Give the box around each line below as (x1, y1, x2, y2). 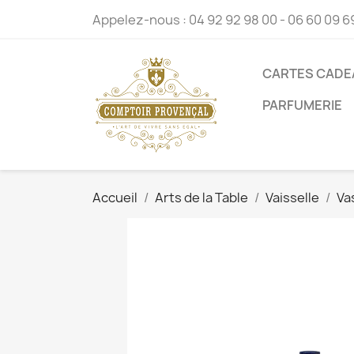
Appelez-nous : (92, 11, 189, 28)
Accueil (92, 189, 137, 206)
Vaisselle (265, 189, 319, 206)
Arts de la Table (155, 189, 248, 206)
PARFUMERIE (262, 96, 342, 114)
